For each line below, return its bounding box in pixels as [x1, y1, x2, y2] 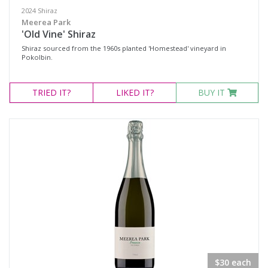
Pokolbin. [22, 53, 53, 62]
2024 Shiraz [22, 6, 57, 15]
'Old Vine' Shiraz [22, 28, 96, 41]
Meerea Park [22, 17, 71, 28]
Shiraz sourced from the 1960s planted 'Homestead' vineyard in [22, 44, 226, 53]
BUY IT [197, 87, 227, 98]
